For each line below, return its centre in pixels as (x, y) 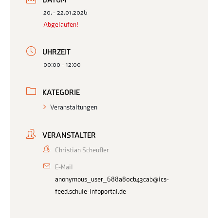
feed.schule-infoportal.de (91, 191)
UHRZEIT (56, 53)
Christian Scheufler (82, 150)
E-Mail (64, 167)
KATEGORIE (61, 93)
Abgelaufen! (61, 24)
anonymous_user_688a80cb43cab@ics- (112, 179)
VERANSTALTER (69, 135)
